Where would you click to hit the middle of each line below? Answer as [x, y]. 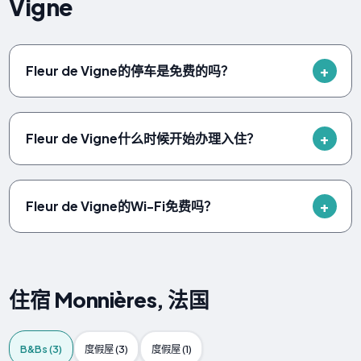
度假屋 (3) [107, 349]
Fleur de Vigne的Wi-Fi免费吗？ [122, 205]
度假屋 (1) [171, 349]
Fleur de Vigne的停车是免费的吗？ [130, 70]
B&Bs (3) [41, 349]
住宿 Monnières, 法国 [109, 300]
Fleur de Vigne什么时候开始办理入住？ [143, 138]
